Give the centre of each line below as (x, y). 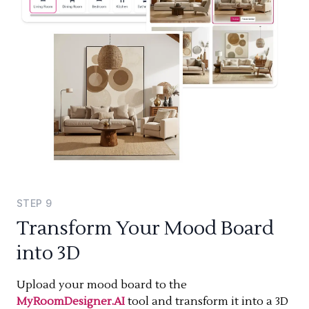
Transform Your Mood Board (145, 228)
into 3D (48, 253)
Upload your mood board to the (102, 285)
